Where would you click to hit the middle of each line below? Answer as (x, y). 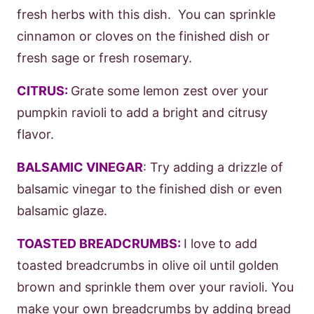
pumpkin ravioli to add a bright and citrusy (142, 112)
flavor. (35, 134)
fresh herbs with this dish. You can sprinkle (146, 14)
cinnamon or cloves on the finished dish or (143, 36)
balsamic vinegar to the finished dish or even (150, 189)
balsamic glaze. (64, 211)
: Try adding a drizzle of (213, 167)
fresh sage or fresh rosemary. (104, 58)
